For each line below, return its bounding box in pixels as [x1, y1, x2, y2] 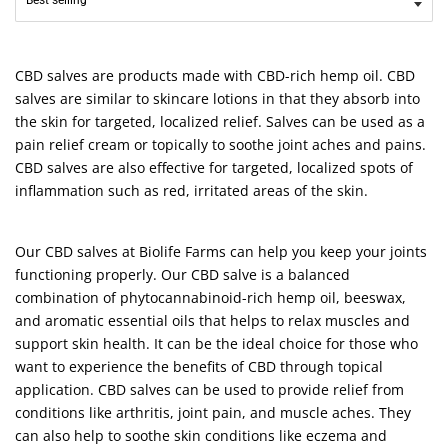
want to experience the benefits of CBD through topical [15, 357, 383, 376]
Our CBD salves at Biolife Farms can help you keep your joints [15, 242, 427, 261]
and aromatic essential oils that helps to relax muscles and [15, 311, 410, 330]
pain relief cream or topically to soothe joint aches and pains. [15, 135, 426, 154]
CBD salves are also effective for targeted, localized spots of [15, 158, 413, 177]
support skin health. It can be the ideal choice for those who [15, 334, 418, 353]
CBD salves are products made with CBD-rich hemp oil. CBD [15, 66, 415, 85]
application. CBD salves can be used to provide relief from [15, 380, 404, 399]
